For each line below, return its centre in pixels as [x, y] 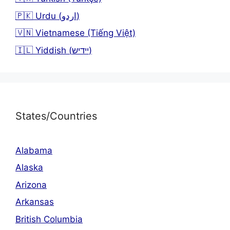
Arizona [31, 185]
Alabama [34, 150]
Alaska [29, 168]
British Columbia [49, 219]
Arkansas [35, 202]
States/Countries [56, 116]
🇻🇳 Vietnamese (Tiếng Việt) [75, 33]
